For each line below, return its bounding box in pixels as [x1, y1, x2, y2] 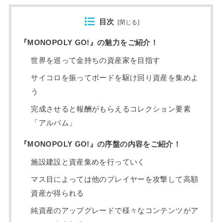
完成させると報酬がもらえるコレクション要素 [31, 105, 191, 113]
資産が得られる [31, 189, 84, 197]
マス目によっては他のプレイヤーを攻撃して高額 [31, 175, 199, 183]
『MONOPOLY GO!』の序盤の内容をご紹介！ [19, 140, 181, 149]
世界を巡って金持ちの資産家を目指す [31, 56, 161, 64]
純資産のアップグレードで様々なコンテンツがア [31, 207, 199, 215]
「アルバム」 [31, 119, 77, 127]
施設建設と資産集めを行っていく [31, 158, 145, 166]
